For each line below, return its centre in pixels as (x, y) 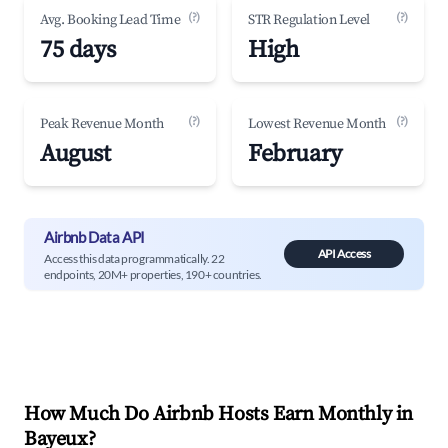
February (295, 154)
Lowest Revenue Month (317, 124)
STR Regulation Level (309, 20)
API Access (344, 253)
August (75, 154)
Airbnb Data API (94, 236)
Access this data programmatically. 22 (134, 258)
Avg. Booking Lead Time (110, 20)
